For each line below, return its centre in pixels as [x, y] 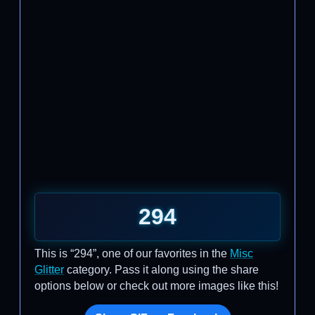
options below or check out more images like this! [156, 286]
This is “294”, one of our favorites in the [132, 253]
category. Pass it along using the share [161, 270]
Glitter [49, 270]
